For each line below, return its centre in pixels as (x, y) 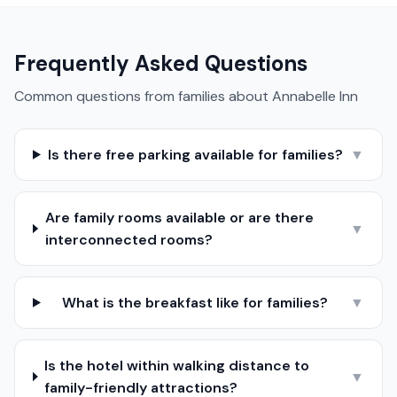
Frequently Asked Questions (161, 63)
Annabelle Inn (315, 96)
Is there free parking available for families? (195, 155)
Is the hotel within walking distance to (177, 366)
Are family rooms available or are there (179, 218)
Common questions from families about (143, 96)
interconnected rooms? (128, 240)
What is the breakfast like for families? (195, 303)
